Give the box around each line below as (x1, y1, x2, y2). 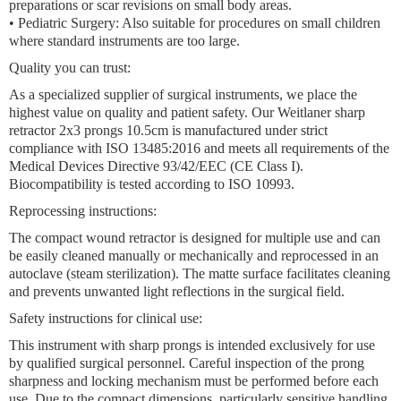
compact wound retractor (35, 230, 175, 245)
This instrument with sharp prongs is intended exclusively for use (9, 337, 375, 353)
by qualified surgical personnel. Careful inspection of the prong (9, 355, 364, 371)
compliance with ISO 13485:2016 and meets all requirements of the (9, 141, 389, 156)
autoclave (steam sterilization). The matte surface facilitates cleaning (9, 266, 390, 281)
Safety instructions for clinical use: (9, 311, 202, 326)
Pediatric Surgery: (18, 15, 119, 30)
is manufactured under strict (168, 123, 328, 138)
